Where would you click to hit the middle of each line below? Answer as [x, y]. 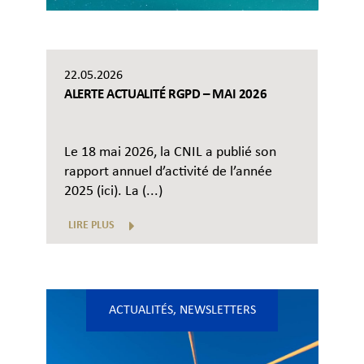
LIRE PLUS [91, 226]
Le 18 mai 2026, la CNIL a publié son [170, 153]
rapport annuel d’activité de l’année [168, 172]
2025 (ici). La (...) [113, 192]
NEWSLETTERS [217, 311]
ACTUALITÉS [141, 311]
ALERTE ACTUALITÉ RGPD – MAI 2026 [166, 95]
